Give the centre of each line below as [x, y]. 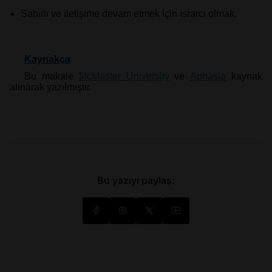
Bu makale [52, 76]
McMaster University [124, 76]
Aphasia [208, 76]
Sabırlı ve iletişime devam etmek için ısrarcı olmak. [129, 14]
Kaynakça [47, 59]
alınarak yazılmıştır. [51, 87]
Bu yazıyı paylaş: [136, 181]
